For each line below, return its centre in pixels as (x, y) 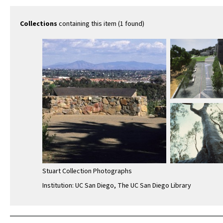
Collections (39, 24)
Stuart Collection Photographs (87, 171)
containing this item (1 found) (101, 24)
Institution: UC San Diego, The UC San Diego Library (117, 185)
